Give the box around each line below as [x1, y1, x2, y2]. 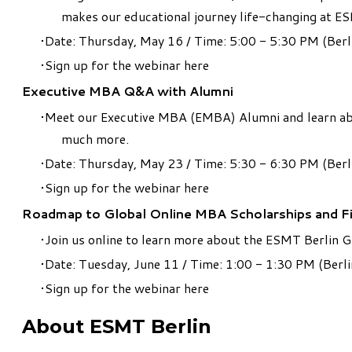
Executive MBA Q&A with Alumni [22, 82, 233, 100]
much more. [61, 130, 129, 148]
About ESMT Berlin [22, 314, 211, 338]
